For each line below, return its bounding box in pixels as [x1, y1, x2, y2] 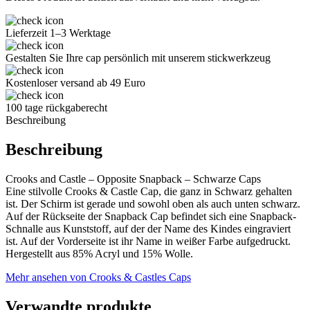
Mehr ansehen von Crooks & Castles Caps [6, 271, 191, 283]
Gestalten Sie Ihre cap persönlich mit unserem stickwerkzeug [6, 51, 271, 64]
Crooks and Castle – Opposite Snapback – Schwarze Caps [6, 172, 261, 185]
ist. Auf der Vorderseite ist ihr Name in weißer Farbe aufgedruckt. [6, 235, 291, 247]
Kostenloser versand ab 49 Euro [6, 76, 145, 89]
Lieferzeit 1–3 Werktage [6, 26, 111, 39]
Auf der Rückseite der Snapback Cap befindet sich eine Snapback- [6, 210, 296, 222]
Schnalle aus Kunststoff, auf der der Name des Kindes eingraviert [6, 222, 291, 235]
